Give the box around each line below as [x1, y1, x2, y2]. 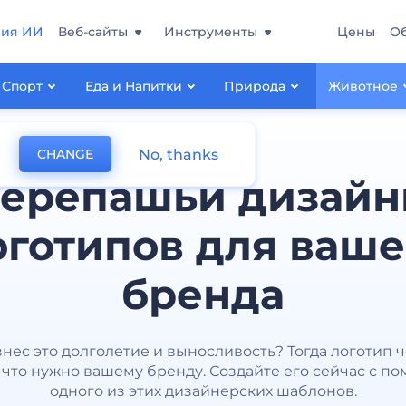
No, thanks [139, 145, 218, 163]
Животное [328, 78, 399, 94]
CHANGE [37, 146, 93, 162]
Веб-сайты [58, 24, 128, 40]
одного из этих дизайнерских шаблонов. [49, 382, 357, 400]
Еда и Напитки [84, 78, 182, 94]
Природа [224, 78, 286, 94]
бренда [121, 269, 285, 319]
